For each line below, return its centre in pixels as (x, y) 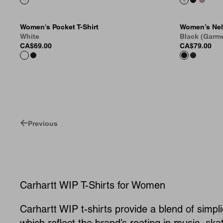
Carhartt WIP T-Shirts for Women (93, 185)
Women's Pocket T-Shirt (59, 27)
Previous (43, 123)
